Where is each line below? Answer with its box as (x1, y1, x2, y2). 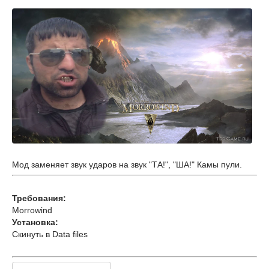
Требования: (12, 193, 66, 203)
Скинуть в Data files (12, 229, 88, 239)
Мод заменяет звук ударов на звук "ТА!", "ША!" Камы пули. (12, 160, 242, 169)
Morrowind (12, 205, 52, 215)
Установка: (12, 217, 58, 227)
